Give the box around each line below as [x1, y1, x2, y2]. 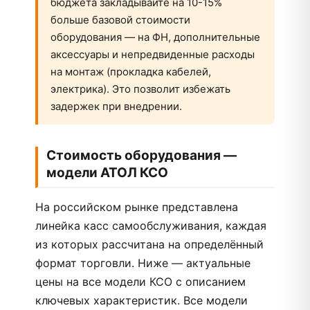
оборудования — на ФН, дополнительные [51, 30, 260, 44]
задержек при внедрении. [51, 100, 182, 113]
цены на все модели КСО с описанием [35, 275, 246, 289]
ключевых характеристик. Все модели [35, 293, 248, 307]
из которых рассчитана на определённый [35, 237, 264, 251]
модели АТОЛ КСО [46, 165, 168, 181]
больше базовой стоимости [51, 13, 190, 26]
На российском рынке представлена [35, 200, 238, 214]
